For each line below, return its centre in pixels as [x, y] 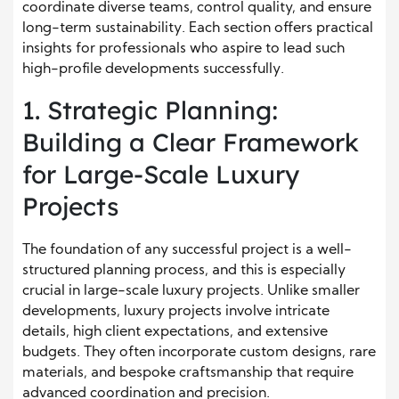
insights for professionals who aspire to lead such [183, 49]
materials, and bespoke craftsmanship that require [188, 373]
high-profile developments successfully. [153, 69]
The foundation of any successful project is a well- [187, 250]
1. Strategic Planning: [151, 110]
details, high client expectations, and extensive [175, 332]
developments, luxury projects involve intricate [176, 311]
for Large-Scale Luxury [161, 174]
